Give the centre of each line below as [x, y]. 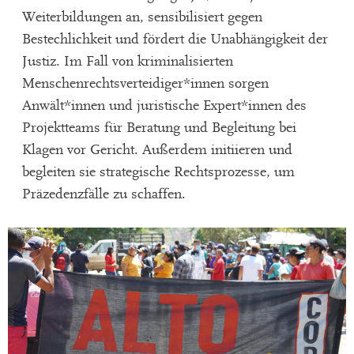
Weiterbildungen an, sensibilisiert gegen [142, 17]
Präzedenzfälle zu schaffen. [104, 194]
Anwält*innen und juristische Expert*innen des [164, 106]
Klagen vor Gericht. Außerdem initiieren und [157, 150]
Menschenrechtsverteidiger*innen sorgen [145, 84]
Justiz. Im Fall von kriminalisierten [127, 62]
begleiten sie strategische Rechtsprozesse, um [158, 172]
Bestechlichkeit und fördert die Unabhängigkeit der [175, 40]
